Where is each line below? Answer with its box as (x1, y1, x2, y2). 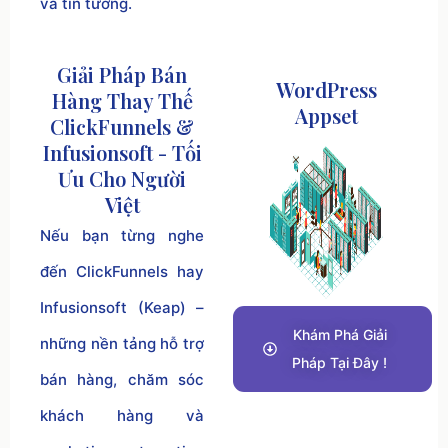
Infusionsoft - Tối (42, 138, 202, 166)
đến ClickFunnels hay (40, 261, 204, 281)
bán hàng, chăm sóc (40, 369, 204, 389)
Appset (294, 101, 358, 129)
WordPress (275, 75, 377, 103)
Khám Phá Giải (292, 325, 387, 343)
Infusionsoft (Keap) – (40, 297, 204, 317)
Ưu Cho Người (58, 164, 186, 192)
